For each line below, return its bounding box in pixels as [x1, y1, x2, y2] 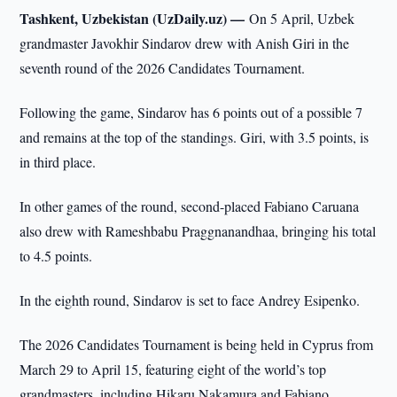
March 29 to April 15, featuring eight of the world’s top [19, 360, 327, 378]
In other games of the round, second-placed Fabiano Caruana [19, 197, 360, 215]
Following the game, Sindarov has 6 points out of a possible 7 [19, 103, 363, 121]
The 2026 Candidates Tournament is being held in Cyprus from [19, 335, 374, 354]
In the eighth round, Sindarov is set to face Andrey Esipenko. [19, 291, 361, 309]
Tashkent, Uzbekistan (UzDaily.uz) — [19, 8, 250, 28]
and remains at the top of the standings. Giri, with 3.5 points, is [19, 128, 370, 146]
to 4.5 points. [19, 246, 93, 265]
